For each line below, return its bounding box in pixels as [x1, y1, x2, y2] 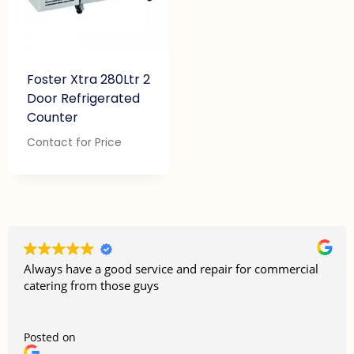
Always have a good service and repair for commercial [24, 261, 318, 277]
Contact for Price [27, 134, 122, 150]
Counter [27, 107, 78, 126]
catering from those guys [24, 277, 159, 294]
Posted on [24, 330, 76, 345]
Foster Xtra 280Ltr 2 [27, 70, 150, 88]
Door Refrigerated [27, 88, 140, 107]
